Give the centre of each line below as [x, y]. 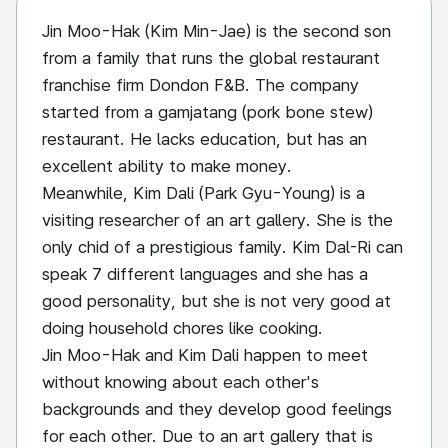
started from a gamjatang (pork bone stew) [207, 112]
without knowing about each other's [180, 382]
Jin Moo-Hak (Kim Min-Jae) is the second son [216, 31]
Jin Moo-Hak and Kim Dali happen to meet [205, 355]
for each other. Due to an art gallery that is [207, 436]
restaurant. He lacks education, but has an [204, 139]
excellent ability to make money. [167, 166]
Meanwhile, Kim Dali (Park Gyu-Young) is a [203, 193]
